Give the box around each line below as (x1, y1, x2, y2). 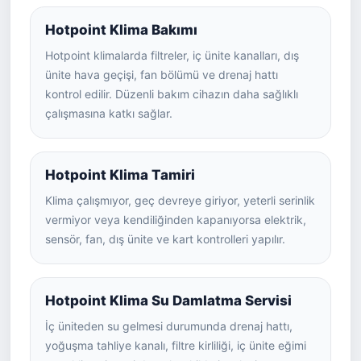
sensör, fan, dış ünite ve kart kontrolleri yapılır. (45, 232, 285, 246)
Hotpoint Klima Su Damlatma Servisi (45, 293, 292, 309)
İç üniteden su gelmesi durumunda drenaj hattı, (45, 319, 293, 333)
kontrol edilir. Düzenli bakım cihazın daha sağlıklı (45, 87, 298, 101)
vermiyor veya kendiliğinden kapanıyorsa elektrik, (45, 213, 306, 226)
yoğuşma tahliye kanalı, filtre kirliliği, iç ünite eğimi (45, 338, 306, 352)
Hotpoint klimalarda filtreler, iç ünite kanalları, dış (45, 48, 299, 62)
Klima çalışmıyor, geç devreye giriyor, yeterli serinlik (45, 193, 315, 207)
